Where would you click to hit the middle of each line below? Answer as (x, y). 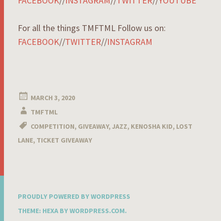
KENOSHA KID (152, 126)
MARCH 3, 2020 (53, 97)
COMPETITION (53, 126)
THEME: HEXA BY (44, 210)
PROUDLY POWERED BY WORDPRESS (74, 196)
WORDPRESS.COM (97, 210)
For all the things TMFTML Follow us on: (92, 28)
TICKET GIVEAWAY (64, 140)
